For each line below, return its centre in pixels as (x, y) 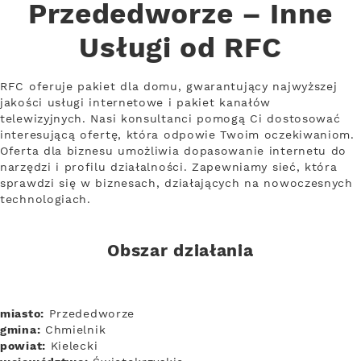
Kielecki (72, 346)
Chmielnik (73, 330)
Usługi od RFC (180, 49)
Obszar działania (180, 251)
